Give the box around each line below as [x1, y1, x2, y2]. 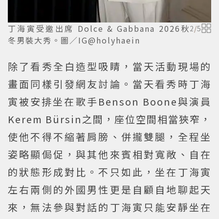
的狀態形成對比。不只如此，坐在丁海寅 [8, 164, 211, 179]
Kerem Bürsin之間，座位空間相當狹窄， [8, 111, 211, 126]
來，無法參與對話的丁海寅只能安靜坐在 [8, 199, 211, 214]
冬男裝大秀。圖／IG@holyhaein [8, 34, 140, 46]
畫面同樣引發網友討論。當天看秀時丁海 [8, 76, 211, 91]
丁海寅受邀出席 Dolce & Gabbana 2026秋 [8, 22, 190, 34]
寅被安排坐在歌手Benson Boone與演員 [8, 94, 211, 109]
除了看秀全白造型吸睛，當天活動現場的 [8, 59, 211, 73]
